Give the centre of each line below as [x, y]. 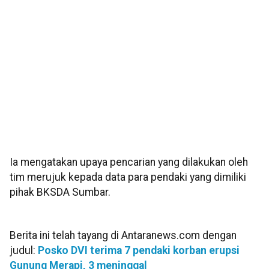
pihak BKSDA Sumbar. [60, 192]
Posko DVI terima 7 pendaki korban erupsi [139, 251]
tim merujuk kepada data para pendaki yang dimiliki [128, 177]
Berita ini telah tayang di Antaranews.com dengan [123, 236]
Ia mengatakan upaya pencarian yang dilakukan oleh [129, 162]
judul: [24, 251]
